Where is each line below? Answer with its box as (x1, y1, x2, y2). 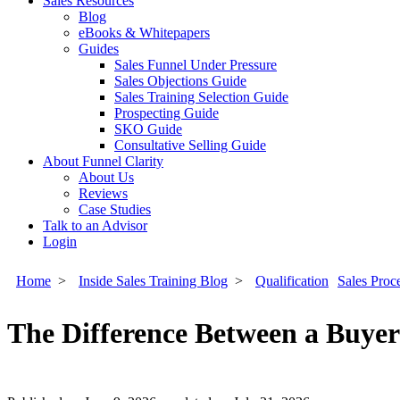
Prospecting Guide (114, 105, 219, 121)
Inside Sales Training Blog (79, 273, 228, 288)
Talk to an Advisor (43, 218, 147, 233)
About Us (79, 170, 134, 185)
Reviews (79, 186, 128, 201)
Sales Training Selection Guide (114, 89, 288, 104)
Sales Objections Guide (114, 73, 246, 88)
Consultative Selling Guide (114, 137, 266, 153)
